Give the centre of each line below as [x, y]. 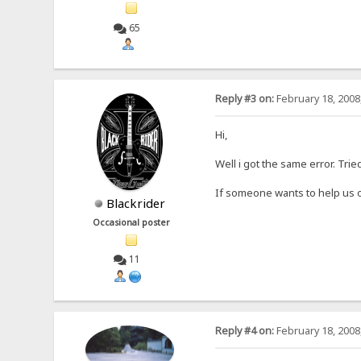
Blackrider [135, 203]
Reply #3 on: [244, 99]
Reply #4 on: [244, 330]
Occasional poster [132, 223]
